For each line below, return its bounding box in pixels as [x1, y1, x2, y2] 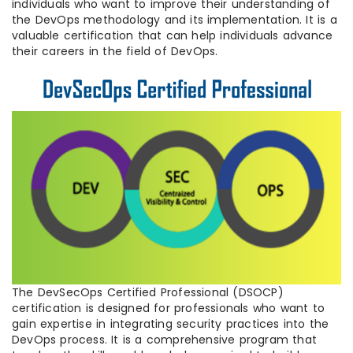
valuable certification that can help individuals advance [12, 28, 333, 44]
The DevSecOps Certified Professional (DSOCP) [12, 284, 284, 300]
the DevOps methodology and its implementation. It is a [12, 12, 337, 28]
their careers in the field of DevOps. [12, 43, 218, 60]
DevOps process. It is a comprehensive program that [12, 331, 318, 347]
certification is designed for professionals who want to [12, 299, 325, 316]
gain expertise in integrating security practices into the [12, 315, 329, 332]
